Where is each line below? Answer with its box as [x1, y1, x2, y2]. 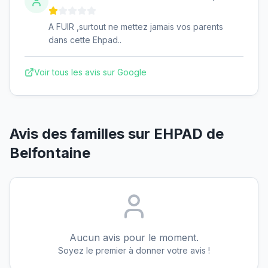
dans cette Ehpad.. [48, 34, 121, 45]
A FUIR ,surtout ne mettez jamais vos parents [48, 21, 223, 32]
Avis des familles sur [10, 124, 154, 142]
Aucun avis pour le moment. [69, 231, 199, 243]
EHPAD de [154, 124, 224, 142]
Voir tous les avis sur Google [34, 66, 147, 77]
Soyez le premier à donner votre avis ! [58, 245, 210, 255]
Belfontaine [10, 144, 90, 162]
